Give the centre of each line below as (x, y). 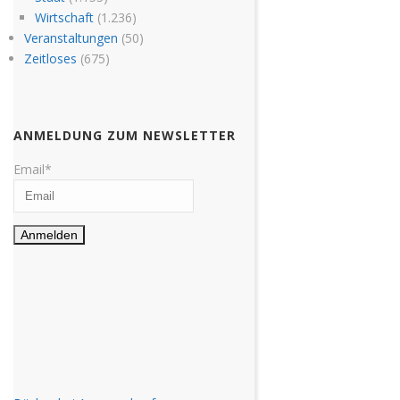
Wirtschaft (64, 17)
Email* (33, 169)
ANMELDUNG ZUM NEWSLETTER (125, 135)
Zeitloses (50, 58)
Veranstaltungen (71, 37)
